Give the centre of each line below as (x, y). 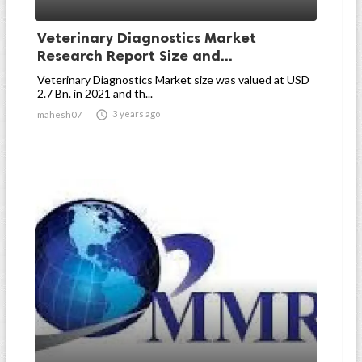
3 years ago (136, 114)
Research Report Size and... (135, 56)
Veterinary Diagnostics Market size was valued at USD (173, 80)
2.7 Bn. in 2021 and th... (95, 93)
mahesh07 (60, 114)
